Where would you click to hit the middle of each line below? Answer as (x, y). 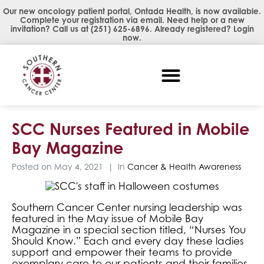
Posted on (33, 167)
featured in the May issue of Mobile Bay (108, 219)
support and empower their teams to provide (122, 253)
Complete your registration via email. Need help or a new (132, 20)
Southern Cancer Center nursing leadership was (127, 208)
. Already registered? (191, 29)
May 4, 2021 (79, 167)
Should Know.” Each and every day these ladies (128, 241)
